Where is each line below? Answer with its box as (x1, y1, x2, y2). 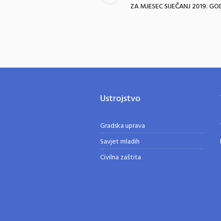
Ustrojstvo (100, 92, 141, 106)
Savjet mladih (100, 136, 140, 147)
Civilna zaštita (100, 152, 141, 163)
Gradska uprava (100, 120, 145, 132)
